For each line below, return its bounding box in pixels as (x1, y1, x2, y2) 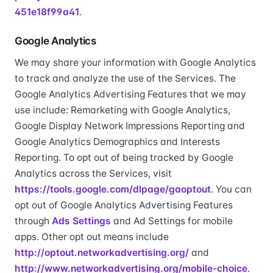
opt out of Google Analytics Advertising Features (15, 199, 233, 211)
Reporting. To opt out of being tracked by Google (15, 152, 233, 163)
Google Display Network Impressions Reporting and (15, 120, 245, 132)
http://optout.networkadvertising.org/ (15, 247, 189, 258)
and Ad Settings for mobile (111, 215, 233, 227)
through (15, 215, 52, 227)
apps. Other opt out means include (15, 231, 169, 243)
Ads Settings (52, 215, 111, 227)
